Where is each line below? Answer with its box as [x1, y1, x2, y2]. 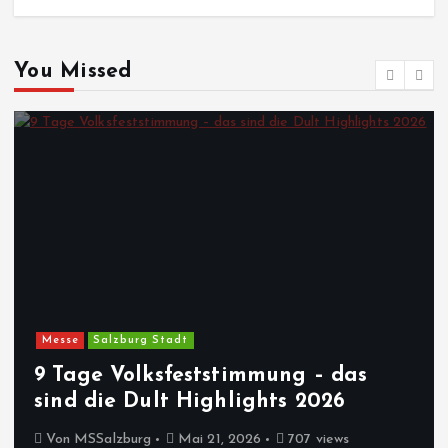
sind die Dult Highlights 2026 [34, 391, 346, 413]
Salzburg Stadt [93, 334, 189, 346]
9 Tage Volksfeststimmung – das [34, 365, 368, 387]
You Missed [14, 60, 132, 82]
